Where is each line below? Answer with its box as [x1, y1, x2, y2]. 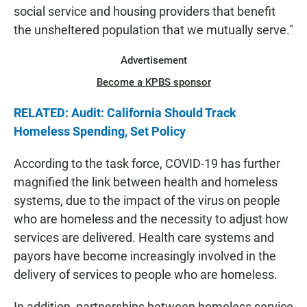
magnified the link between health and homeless [14, 175, 278, 190]
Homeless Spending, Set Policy [14, 124, 186, 139]
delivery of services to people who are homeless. [14, 267, 278, 282]
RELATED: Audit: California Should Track [14, 106, 236, 121]
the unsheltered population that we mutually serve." [14, 23, 293, 38]
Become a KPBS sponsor [96, 76, 211, 89]
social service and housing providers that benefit [14, 4, 275, 19]
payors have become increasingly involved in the [14, 249, 276, 264]
